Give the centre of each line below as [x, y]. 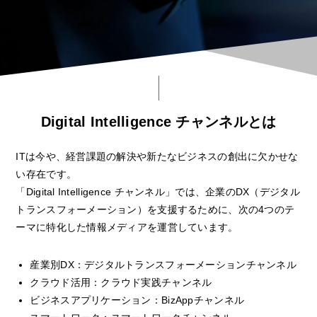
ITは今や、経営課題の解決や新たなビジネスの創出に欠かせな [157, 156]
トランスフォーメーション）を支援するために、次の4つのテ [155, 209]
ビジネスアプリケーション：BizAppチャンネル [137, 300]
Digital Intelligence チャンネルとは [158, 122]
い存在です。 [46, 174]
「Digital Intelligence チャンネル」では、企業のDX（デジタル [158, 192]
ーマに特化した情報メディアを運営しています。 [127, 227]
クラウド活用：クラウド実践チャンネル [121, 282]
